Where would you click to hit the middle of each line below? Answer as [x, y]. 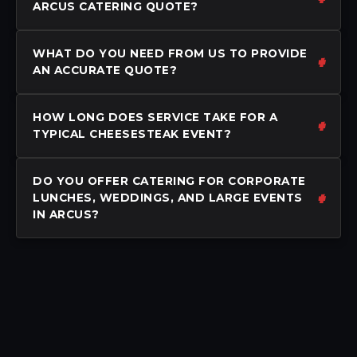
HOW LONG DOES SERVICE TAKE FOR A [155, 117]
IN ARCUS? [66, 214]
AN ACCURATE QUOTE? [105, 70]
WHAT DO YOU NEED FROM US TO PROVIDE [170, 53]
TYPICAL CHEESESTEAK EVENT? [132, 133]
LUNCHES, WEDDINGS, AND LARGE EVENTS [168, 197]
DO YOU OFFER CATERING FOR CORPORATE [169, 180]
